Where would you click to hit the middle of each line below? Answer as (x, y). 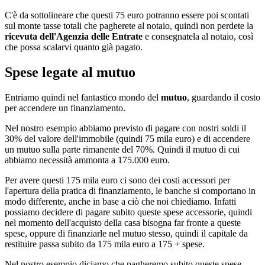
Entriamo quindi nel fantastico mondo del (83, 98)
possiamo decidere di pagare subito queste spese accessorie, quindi (128, 212)
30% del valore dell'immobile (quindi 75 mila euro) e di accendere (127, 139)
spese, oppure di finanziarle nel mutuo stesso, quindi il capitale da (126, 234)
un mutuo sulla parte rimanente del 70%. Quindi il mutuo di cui (122, 150)
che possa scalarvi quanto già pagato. (74, 47)
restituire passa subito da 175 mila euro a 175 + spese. (105, 244)
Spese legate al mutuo (70, 72)
